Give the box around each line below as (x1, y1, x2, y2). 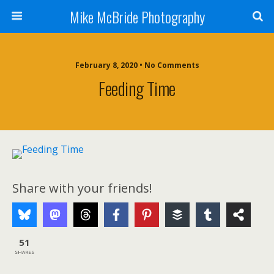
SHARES (15, 248, 34, 255)
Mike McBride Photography (69, 6, 205, 28)
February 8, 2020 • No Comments (75, 60, 199, 70)
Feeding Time (98, 75, 176, 101)
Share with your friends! (12, 180, 152, 196)
